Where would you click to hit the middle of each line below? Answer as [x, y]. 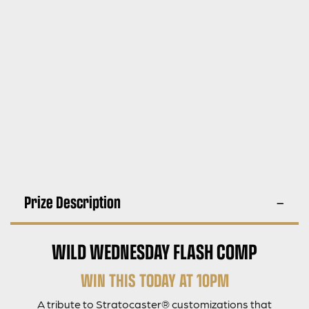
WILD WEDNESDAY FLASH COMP [154, 250]
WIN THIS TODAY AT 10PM [154, 279]
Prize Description [72, 201]
